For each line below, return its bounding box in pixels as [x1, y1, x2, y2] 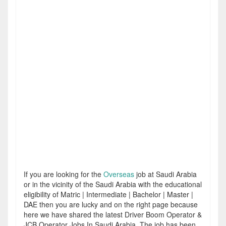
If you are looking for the [24, 169, 103, 179]
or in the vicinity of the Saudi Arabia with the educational [24, 179, 202, 189]
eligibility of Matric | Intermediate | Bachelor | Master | [24, 189, 193, 199]
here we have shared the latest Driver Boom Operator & [24, 209, 202, 219]
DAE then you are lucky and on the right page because [24, 199, 198, 209]
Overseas [103, 169, 134, 179]
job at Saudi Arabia [134, 169, 197, 179]
